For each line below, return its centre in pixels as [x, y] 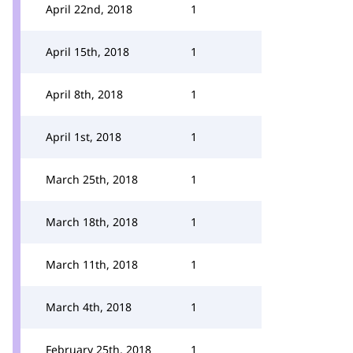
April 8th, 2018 [84, 94]
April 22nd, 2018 [89, 9]
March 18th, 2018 [92, 222]
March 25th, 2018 [92, 179]
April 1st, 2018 [84, 137]
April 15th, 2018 [87, 52]
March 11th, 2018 [92, 264]
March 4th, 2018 [89, 307]
